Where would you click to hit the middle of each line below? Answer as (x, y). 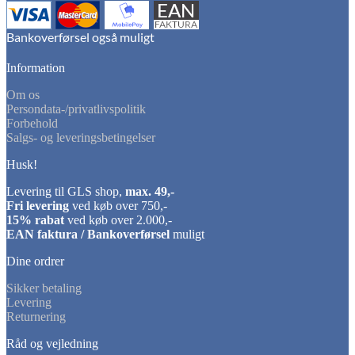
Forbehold (32, 124)
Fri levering (38, 206)
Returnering (36, 317)
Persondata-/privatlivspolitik (76, 109)
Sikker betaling (44, 288)
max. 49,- (150, 192)
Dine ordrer (35, 261)
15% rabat (35, 220)
